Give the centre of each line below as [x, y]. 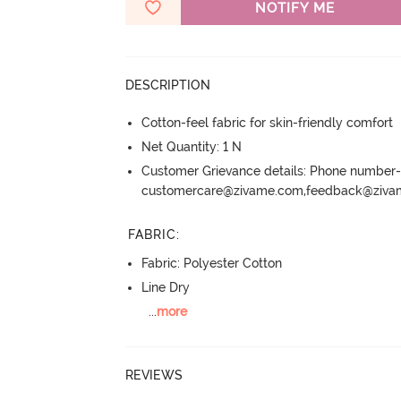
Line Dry [166, 288]
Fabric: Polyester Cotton [212, 264]
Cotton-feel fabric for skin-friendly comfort [268, 122]
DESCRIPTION [168, 85]
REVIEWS [154, 375]
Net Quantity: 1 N [192, 146]
